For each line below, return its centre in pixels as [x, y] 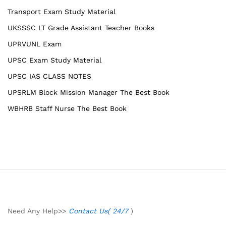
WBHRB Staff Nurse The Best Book [67, 108]
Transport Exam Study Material [62, 11]
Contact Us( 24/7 [100, 211]
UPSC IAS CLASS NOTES [49, 76]
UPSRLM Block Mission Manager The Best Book [89, 92]
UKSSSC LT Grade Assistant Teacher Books [81, 27]
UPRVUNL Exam [35, 44]
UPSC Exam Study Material [54, 60]
